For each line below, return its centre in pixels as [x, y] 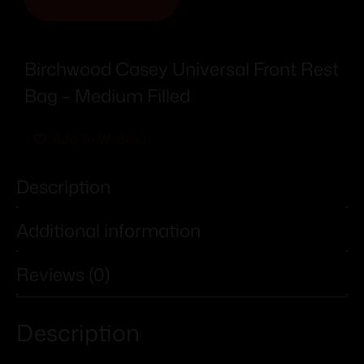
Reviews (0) [63, 275]
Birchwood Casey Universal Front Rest [182, 68]
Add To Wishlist [100, 139]
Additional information [108, 231]
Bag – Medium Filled [107, 95]
